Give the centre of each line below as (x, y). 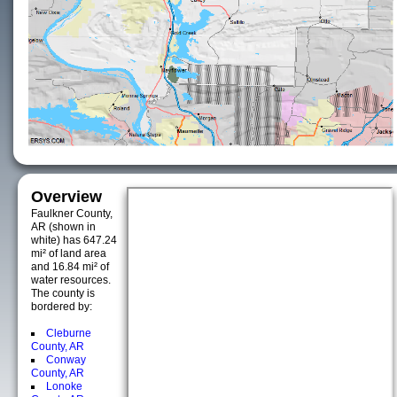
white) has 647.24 (74, 240)
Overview (66, 197)
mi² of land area (69, 253)
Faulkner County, (72, 214)
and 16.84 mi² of (70, 267)
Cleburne (69, 333)
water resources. (71, 280)
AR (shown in (63, 227)
